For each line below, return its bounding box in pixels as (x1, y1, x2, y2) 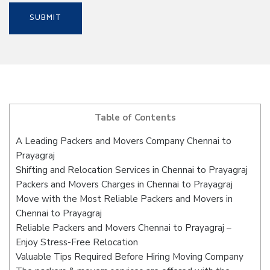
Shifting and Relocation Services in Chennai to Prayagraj (16, 164, 248, 177)
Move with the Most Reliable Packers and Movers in (16, 193, 233, 206)
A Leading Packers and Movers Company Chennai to (16, 135, 231, 148)
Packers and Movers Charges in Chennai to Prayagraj (16, 178, 233, 191)
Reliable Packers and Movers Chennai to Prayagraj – (16, 222, 231, 234)
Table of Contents (94, 111, 176, 124)
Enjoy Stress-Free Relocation (16, 236, 138, 249)
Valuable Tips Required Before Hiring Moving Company (16, 251, 243, 263)
